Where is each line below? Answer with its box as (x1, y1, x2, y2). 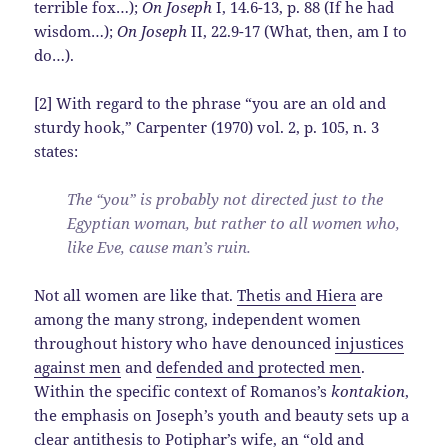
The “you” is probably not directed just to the (67, 189, 384, 210)
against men (34, 357, 122, 378)
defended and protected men (156, 357, 362, 378)
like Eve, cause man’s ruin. (67, 237, 252, 258)
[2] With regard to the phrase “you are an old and (34, 93, 387, 114)
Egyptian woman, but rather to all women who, (67, 213, 401, 234)
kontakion (331, 381, 406, 402)
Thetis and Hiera (237, 285, 357, 306)
